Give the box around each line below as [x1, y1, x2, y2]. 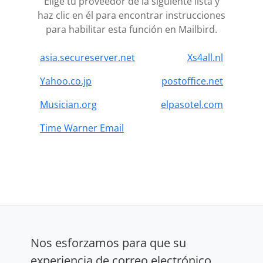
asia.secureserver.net [40, 50, 135, 64]
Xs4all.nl [187, 50, 223, 64]
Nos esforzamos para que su [31, 234, 186, 251]
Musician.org [40, 97, 97, 111]
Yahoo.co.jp [40, 74, 92, 87]
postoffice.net [161, 74, 223, 87]
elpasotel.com [161, 97, 223, 111]
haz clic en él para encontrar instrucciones [38, 8, 225, 22]
